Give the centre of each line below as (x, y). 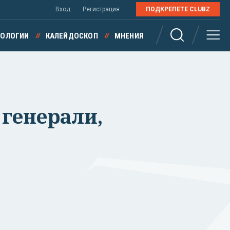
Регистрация (101, 9)
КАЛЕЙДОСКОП (72, 36)
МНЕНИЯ (129, 36)
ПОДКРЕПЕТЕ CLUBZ (178, 9)
